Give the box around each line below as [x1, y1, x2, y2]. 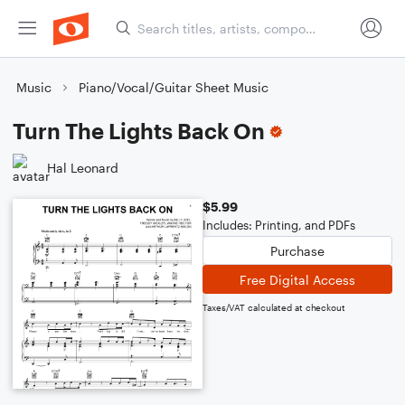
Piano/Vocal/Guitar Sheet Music [79, 80, 268, 95]
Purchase [270, 242, 325, 259]
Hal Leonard [47, 159, 118, 175]
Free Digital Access [240, 271, 355, 287]
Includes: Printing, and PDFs [202, 218, 355, 232]
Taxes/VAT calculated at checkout [202, 302, 345, 313]
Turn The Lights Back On [13, 118, 265, 144]
